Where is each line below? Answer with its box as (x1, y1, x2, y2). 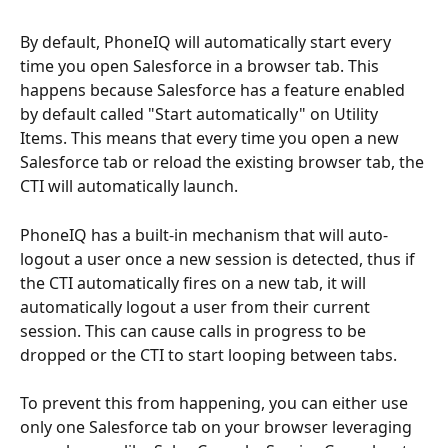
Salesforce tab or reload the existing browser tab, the (20, 151, 428, 174)
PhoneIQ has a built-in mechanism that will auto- (20, 223, 388, 246)
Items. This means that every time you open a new (20, 127, 403, 150)
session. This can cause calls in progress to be (20, 319, 370, 342)
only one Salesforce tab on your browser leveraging (20, 416, 416, 439)
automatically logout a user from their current (20, 295, 374, 318)
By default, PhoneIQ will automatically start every (20, 31, 395, 54)
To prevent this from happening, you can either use (20, 392, 412, 415)
